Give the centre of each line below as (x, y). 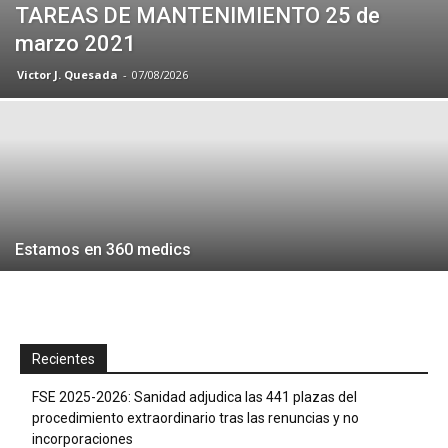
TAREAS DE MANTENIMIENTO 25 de (197, 15)
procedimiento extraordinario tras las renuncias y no (195, 417)
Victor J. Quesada (67, 74)
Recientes (63, 358)
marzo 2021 (75, 43)
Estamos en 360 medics (103, 249)
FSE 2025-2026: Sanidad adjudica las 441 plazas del (194, 396)
